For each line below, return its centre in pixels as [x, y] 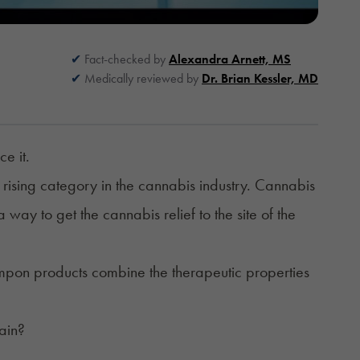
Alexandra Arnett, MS [230, 59]
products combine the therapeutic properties [169, 271]
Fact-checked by [127, 59]
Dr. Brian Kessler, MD [260, 78]
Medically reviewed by [143, 78]
